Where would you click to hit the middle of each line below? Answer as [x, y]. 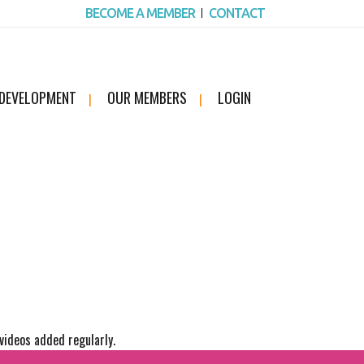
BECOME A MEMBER [140, 13]
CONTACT [237, 13]
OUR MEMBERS [147, 97]
